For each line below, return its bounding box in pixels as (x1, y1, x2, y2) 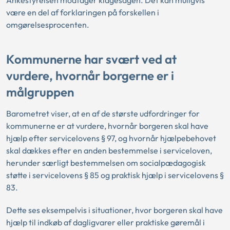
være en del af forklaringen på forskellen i (6, 7, 159, 18)
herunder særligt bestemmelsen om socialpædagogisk (6, 158, 206, 168)
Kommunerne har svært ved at (6, 51, 177, 67)
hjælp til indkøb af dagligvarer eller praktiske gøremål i (6, 217, 205, 228)
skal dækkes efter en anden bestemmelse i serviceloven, (6, 145, 212, 156)
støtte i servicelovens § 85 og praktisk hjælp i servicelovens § (6, 170, 224, 181)
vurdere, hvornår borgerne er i (6, 67, 174, 83)
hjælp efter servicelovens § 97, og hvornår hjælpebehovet (6, 133, 216, 144)
